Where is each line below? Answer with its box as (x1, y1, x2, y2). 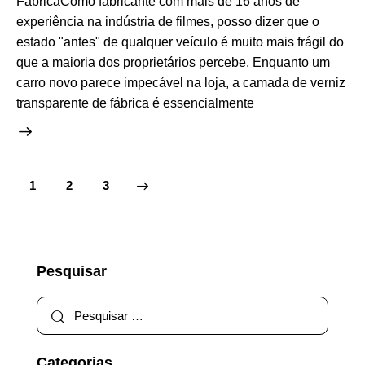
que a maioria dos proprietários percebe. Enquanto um (16, 55, 330, 70)
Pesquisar (37, 263, 107, 280)
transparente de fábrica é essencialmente (16, 96, 254, 111)
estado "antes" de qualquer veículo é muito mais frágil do (16, 35, 344, 50)
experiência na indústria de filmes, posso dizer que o (16, 15, 319, 29)
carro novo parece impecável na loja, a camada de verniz (16, 76, 345, 90)
